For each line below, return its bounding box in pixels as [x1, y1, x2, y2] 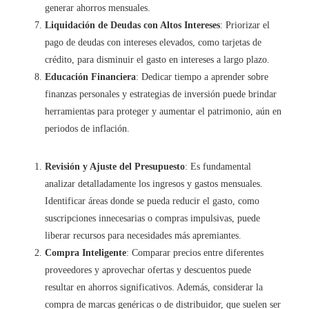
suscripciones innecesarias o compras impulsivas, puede [45, 212, 260, 223]
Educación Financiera [45, 71, 136, 82]
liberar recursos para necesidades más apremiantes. [45, 230, 241, 241]
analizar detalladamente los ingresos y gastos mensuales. [45, 178, 263, 189]
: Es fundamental [185, 161, 251, 172]
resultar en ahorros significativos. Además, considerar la [45, 281, 263, 292]
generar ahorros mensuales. [45, 2, 150, 13]
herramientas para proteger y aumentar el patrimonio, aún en [45, 106, 281, 117]
